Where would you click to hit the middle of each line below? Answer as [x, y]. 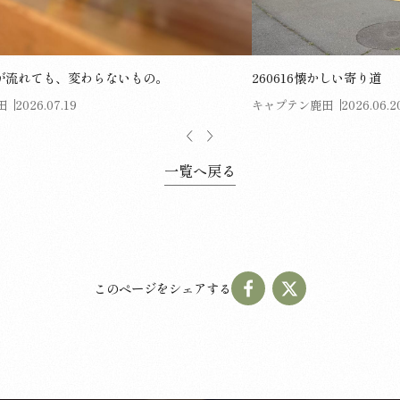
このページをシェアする [162, 288]
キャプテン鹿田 [292, 104]
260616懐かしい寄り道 [316, 78]
